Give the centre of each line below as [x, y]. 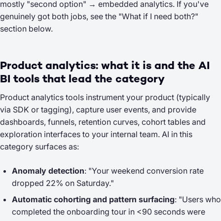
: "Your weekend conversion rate [144, 171]
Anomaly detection [48, 171]
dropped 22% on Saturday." [63, 183]
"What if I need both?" [158, 16]
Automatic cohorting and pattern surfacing [93, 199]
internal [124, 134]
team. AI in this [165, 134]
